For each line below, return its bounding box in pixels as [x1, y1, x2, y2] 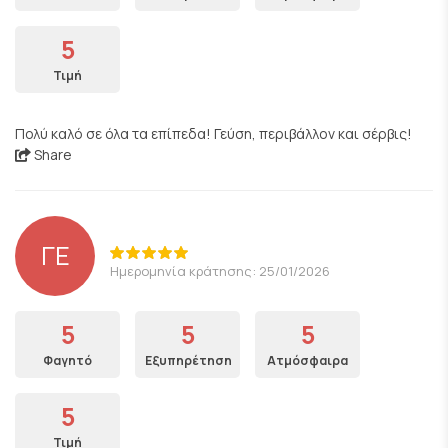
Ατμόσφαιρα [267, 352, 348, 369]
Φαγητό [43, 352, 92, 369]
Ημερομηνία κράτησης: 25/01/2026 [110, 261, 330, 280]
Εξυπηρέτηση [145, 352, 232, 369]
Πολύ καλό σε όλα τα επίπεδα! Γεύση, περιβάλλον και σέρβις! [15, 124, 412, 143]
